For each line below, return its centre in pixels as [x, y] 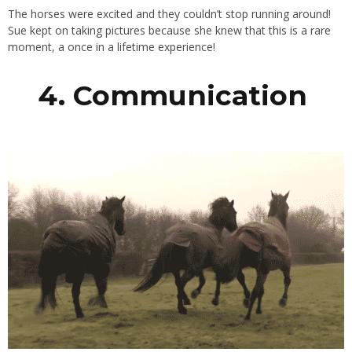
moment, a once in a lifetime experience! [112, 47]
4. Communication [176, 96]
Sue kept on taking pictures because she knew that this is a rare [169, 31]
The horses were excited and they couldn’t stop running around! [169, 14]
